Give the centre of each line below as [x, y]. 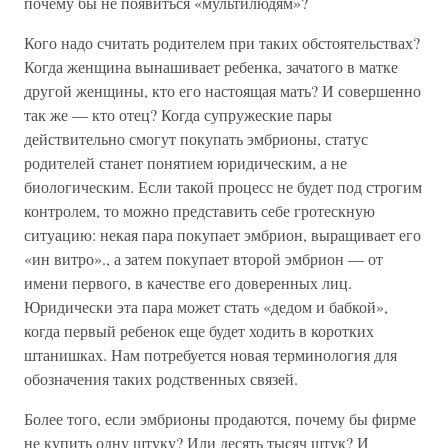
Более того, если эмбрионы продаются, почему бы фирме [220, 418]
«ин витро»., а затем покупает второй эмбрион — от [203, 258]
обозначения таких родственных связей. [161, 378]
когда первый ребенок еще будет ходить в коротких [199, 330]
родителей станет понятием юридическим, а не [185, 162]
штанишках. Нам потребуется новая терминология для [210, 354]
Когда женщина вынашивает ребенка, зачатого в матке [211, 66]
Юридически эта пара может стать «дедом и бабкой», [206, 306]
